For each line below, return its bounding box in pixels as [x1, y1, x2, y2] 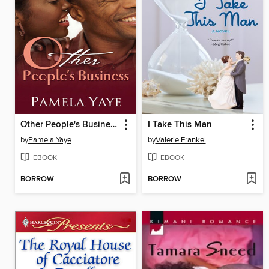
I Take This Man [147, 119, 212, 130]
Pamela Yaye [28, 134, 71, 145]
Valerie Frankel [155, 134, 206, 145]
